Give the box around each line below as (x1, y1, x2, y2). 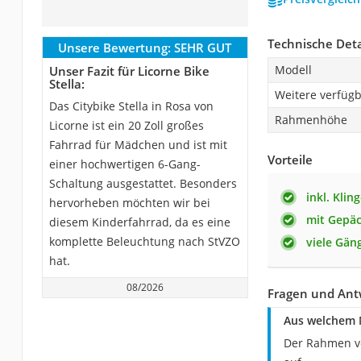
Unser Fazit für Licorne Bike (48, 63, 210, 80)
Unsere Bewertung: (58, 39, 172, 56)
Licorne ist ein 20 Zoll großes (48, 118, 204, 134)
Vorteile (267, 151, 313, 168)
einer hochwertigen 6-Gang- (48, 156, 201, 172)
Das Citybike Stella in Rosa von (48, 98, 214, 114)
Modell (274, 62, 312, 78)
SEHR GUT (174, 39, 232, 56)
